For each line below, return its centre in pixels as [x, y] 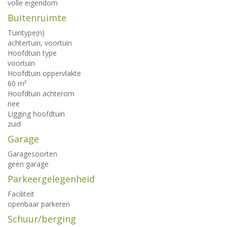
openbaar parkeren [39, 204]
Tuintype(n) [26, 33]
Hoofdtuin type [32, 53]
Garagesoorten [32, 154]
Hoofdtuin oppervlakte [44, 73]
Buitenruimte [37, 18]
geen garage [28, 164]
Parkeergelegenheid [51, 179]
